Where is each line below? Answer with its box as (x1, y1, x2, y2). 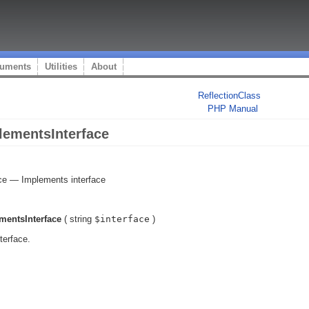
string (70, 214, 92, 224)
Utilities (45, 61, 77, 72)
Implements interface (21, 175, 106, 185)
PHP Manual (207, 103, 258, 114)
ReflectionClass (198, 90, 261, 101)
